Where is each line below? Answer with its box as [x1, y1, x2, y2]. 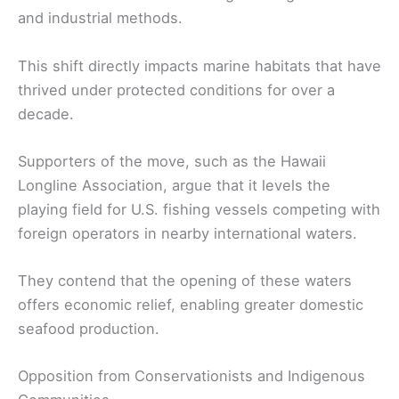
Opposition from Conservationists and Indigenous [18, 367, 365, 386]
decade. [18, 104, 74, 123]
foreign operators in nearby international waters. [18, 224, 357, 242]
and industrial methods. [18, 9, 183, 28]
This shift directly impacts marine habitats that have [18, 56, 381, 75]
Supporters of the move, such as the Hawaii [18, 151, 326, 170]
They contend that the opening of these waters [18, 272, 352, 290]
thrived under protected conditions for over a [18, 80, 335, 99]
